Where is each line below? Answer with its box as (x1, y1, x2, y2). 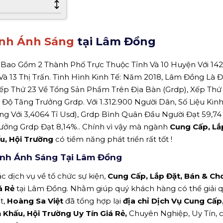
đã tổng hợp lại (63, 196, 123, 206)
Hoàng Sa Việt (7, 196, 63, 206)
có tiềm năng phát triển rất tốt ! (55, 134, 172, 144)
